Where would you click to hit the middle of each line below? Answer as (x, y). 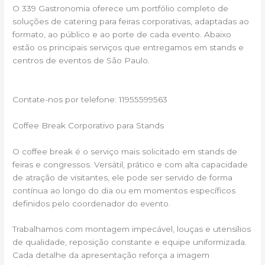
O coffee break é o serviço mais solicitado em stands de (125, 151)
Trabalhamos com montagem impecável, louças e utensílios (132, 229)
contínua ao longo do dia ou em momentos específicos (124, 190)
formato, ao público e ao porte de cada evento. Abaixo (122, 34)
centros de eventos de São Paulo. (81, 60)
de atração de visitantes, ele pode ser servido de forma (123, 177)
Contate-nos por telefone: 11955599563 (90, 99)
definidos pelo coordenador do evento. (92, 203)
